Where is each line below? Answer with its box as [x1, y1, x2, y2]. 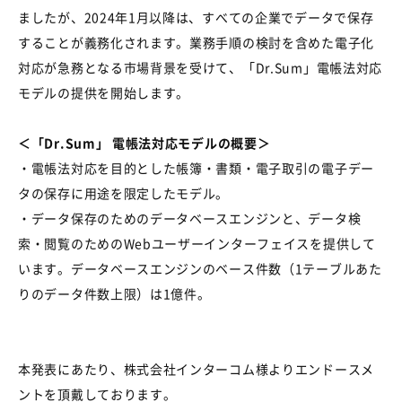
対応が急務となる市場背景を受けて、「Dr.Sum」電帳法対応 [18, 58, 382, 77]
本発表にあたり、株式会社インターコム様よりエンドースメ [18, 360, 374, 379]
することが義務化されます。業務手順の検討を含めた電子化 [18, 33, 374, 52]
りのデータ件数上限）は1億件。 [18, 284, 211, 303]
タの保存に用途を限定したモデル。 [18, 184, 230, 203]
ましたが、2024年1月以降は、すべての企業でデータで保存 [18, 8, 374, 27]
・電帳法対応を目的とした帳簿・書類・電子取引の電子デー [18, 159, 374, 178]
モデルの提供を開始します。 [18, 83, 190, 102]
